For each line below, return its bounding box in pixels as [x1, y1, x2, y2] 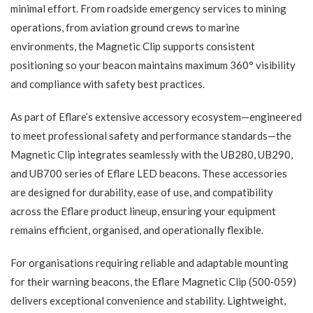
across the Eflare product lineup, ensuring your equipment [10, 205, 276, 218]
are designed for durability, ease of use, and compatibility [10, 186, 273, 199]
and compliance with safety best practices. [10, 78, 205, 91]
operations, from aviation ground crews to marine [10, 21, 240, 34]
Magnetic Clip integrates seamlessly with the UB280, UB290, [10, 148, 293, 161]
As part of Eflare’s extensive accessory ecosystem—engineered [10, 110, 302, 124]
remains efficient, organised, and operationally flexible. [10, 224, 263, 237]
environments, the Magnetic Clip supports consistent [10, 40, 255, 53]
